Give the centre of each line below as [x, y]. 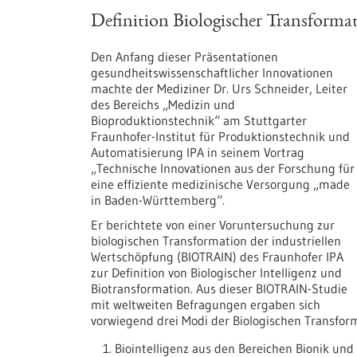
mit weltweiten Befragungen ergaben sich [206, 304]
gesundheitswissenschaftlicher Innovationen [212, 72]
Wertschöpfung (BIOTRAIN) [165, 256]
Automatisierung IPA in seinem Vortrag [198, 152]
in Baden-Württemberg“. [158, 200]
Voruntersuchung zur [277, 224]
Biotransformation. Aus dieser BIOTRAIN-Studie [219, 288]
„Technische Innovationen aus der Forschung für [223, 168]
